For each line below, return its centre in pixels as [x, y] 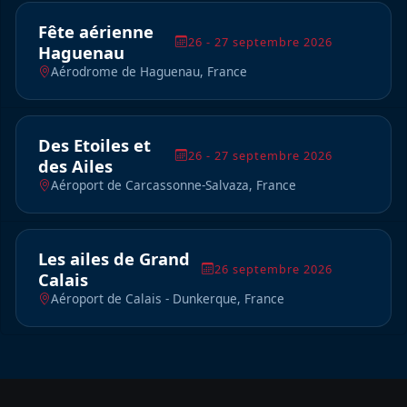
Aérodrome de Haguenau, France [149, 72]
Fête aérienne [96, 32]
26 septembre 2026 [273, 268]
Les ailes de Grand [114, 259]
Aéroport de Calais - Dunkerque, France [168, 299]
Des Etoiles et [94, 145]
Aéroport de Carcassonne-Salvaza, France [174, 185]
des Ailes [75, 166]
